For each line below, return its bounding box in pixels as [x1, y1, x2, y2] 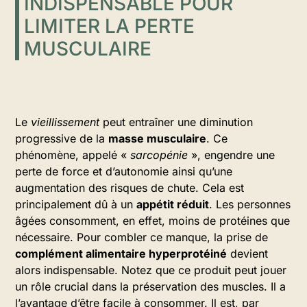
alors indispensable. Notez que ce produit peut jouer [15, 263, 286, 277]
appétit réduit [136, 197, 209, 211]
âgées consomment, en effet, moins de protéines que [15, 214, 290, 228]
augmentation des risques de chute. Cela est [15, 181, 244, 195]
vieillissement [31, 115, 99, 129]
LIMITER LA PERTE [24, 14, 195, 38]
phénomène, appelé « [15, 148, 130, 162]
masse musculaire [108, 132, 206, 145]
